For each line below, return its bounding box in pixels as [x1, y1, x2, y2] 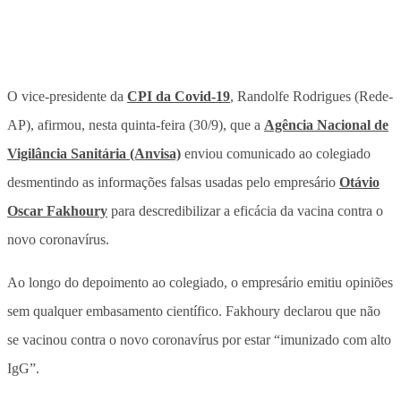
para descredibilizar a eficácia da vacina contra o [107, 202, 383, 218]
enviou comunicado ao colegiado [181, 145, 371, 161]
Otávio [339, 174, 380, 190]
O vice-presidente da [7, 88, 127, 104]
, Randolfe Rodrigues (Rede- [230, 88, 393, 104]
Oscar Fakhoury [7, 202, 107, 218]
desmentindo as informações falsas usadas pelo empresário [7, 174, 339, 190]
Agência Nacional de [264, 116, 388, 132]
